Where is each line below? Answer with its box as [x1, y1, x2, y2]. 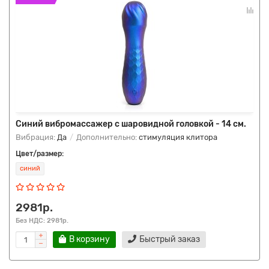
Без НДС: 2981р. [16, 216, 68, 225]
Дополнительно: [74, 133, 139, 142]
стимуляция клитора [139, 133, 217, 142]
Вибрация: [16, 133, 57, 142]
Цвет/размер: [16, 150, 64, 158]
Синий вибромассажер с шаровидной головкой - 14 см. [16, 119, 246, 129]
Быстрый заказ [139, 234, 200, 244]
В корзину [69, 234, 110, 244]
